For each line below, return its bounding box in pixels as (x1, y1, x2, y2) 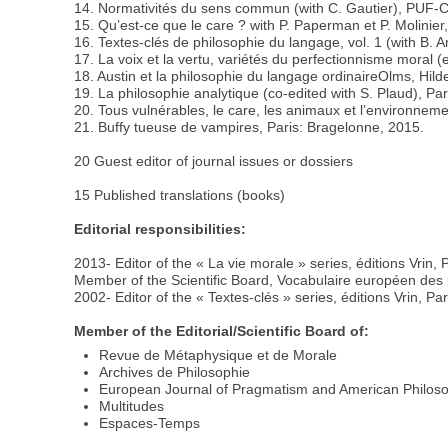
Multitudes (99, 397, 165, 414)
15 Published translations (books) (74, 186, 286, 203)
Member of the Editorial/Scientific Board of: (74, 322, 370, 339)
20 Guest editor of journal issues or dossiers (74, 152, 354, 169)
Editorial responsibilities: (74, 220, 247, 237)
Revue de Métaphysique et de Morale (99, 346, 338, 363)
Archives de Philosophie (99, 363, 251, 380)
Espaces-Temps (99, 414, 201, 431)
